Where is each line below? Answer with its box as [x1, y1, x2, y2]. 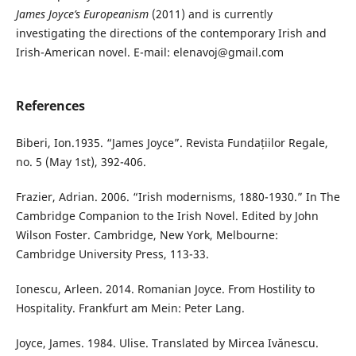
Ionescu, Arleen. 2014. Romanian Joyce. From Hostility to [15, 281, 315, 297]
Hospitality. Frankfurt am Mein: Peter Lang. [15, 300, 245, 316]
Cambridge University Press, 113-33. [15, 246, 209, 262]
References [15, 97, 85, 115]
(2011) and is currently [148, 6, 273, 22]
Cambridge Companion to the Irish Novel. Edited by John [15, 208, 319, 224]
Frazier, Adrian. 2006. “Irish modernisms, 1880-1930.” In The [15, 189, 340, 205]
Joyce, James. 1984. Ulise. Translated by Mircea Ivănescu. [15, 335, 319, 351]
